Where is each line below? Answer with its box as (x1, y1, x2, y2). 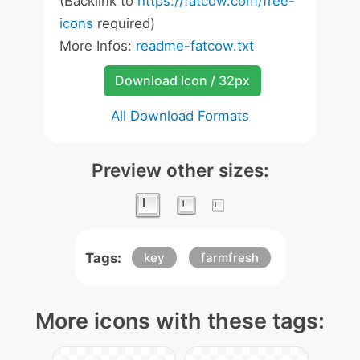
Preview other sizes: (91, 159, 269, 181)
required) (93, 15, 155, 31)
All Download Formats (111, 108, 249, 124)
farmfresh (200, 250, 259, 265)
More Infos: (59, 38, 136, 54)
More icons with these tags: (35, 308, 325, 334)
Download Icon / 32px (114, 72, 250, 88)
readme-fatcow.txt (136, 38, 254, 54)
